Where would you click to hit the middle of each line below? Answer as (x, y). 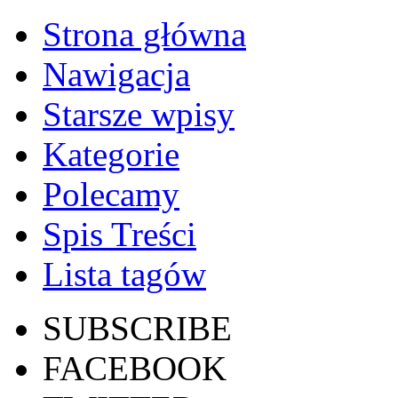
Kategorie (111, 154)
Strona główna (144, 34)
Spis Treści (119, 234)
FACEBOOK (135, 368)
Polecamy (111, 194)
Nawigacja (116, 74)
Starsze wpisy (139, 114)
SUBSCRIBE (137, 328)
